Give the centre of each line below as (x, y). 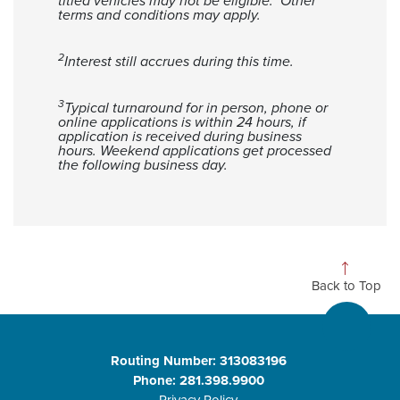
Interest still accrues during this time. (179, 62)
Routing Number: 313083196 (198, 360)
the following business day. (143, 165)
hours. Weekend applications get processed (195, 151)
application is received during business (180, 137)
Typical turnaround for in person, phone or (196, 108)
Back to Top (346, 286)
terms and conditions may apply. (165, 15)
